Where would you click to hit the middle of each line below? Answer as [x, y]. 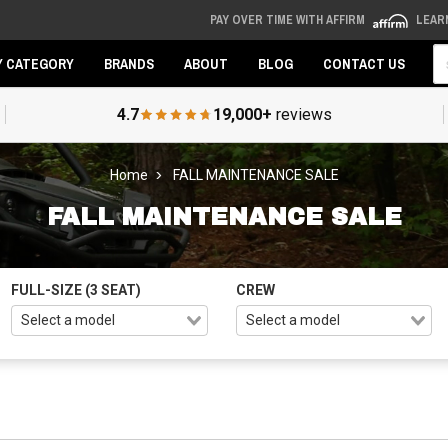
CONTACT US [364, 64]
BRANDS [129, 64]
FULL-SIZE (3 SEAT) [76, 290]
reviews [301, 114]
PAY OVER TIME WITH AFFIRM [288, 20]
